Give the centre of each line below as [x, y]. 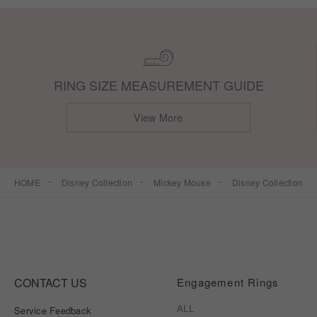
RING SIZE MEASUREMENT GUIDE [158, 85]
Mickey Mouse [182, 182]
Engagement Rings [228, 282]
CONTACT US [51, 283]
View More [158, 117]
